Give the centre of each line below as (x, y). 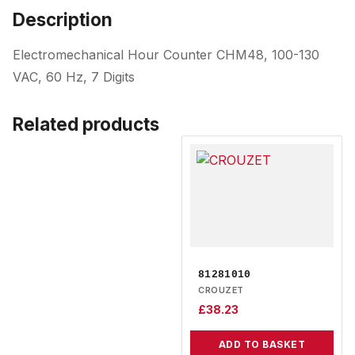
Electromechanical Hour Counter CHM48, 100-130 (166, 54)
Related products (86, 124)
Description (63, 19)
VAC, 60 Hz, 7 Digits (74, 76)
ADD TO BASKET (262, 344)
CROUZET (221, 290)
